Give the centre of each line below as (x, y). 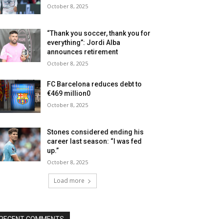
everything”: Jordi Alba (84, 43)
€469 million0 (69, 94)
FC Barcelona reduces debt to (95, 84)
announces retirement (83, 52)
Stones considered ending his (96, 132)
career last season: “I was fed (95, 142)
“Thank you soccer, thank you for (99, 33)
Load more (69, 181)
